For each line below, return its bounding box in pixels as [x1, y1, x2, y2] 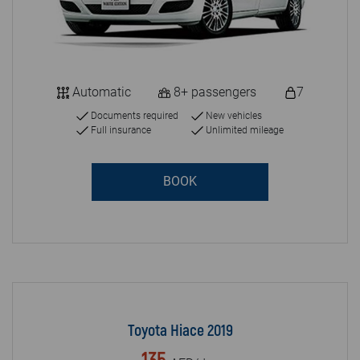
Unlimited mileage [203, 124, 284, 136]
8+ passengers [170, 84, 256, 100]
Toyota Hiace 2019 [127, 320, 233, 341]
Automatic [68, 84, 131, 100]
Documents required [88, 109, 178, 121]
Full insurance [88, 124, 151, 136]
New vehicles [203, 109, 262, 121]
